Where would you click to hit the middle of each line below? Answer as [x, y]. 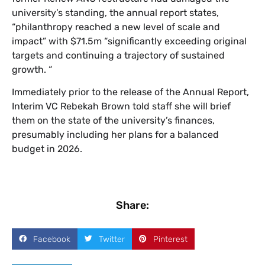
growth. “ [32, 69]
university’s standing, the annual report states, [115, 12]
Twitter [112, 239]
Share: [132, 206]
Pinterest [170, 239]
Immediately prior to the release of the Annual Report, [130, 92]
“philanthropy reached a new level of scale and [116, 27]
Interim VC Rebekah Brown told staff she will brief [121, 106]
